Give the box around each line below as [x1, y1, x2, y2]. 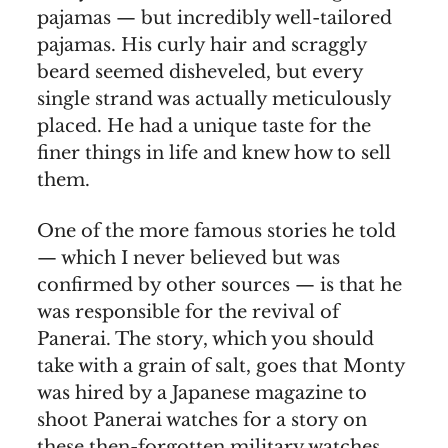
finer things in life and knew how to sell [37, 141, 391, 164]
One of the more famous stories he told [37, 219, 396, 242]
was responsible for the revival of [37, 300, 339, 323]
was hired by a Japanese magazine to [37, 381, 367, 404]
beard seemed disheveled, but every [37, 60, 363, 83]
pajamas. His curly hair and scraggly [37, 33, 367, 56]
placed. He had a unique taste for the [37, 114, 371, 137]
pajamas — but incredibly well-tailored [37, 6, 392, 29]
